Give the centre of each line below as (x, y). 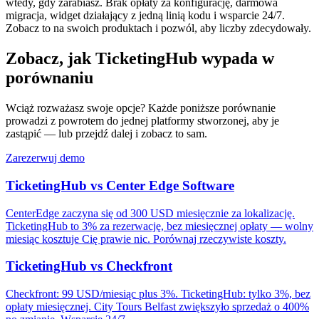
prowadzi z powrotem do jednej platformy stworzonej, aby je (142, 121)
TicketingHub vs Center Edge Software (120, 185)
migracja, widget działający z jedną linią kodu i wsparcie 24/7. (145, 16)
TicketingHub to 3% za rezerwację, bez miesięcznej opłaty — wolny (159, 226)
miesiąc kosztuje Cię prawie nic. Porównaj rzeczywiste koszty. (146, 239)
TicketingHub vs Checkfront (89, 266)
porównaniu (49, 78)
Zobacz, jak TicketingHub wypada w (140, 59)
